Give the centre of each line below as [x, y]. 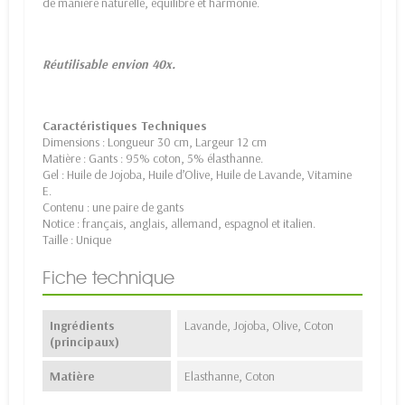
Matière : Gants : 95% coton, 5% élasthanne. [153, 159]
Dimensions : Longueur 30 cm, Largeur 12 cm [155, 142]
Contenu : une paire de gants [113, 207]
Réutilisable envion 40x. [109, 65]
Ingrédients [82, 326]
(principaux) [85, 342]
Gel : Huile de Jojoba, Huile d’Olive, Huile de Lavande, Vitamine [197, 175]
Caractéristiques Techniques [125, 126]
